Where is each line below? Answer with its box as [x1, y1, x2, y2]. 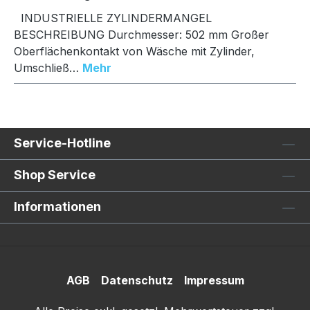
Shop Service [14, 167, 95, 183]
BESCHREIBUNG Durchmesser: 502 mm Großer [14, 28, 269, 42]
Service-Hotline [14, 136, 111, 151]
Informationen [14, 199, 101, 215]
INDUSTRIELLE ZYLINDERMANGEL [14, 11, 212, 26]
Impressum [183, 273, 244, 288]
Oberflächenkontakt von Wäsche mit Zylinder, [14, 44, 255, 59]
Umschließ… [14, 61, 82, 75]
